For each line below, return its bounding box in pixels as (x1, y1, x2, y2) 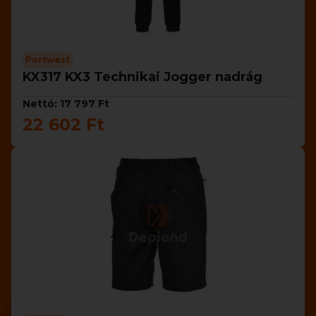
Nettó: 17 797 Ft (23, 97, 109, 110)
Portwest (25, 54, 70, 65)
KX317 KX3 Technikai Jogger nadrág (23, 69, 262, 85)
